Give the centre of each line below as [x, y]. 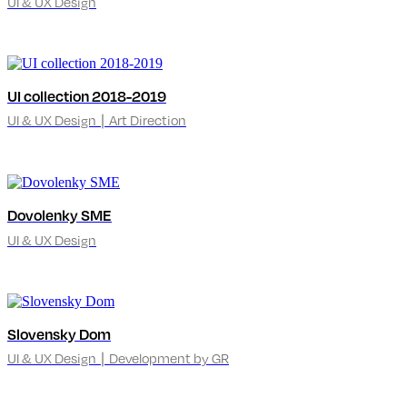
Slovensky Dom [59, 333]
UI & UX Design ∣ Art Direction [97, 120]
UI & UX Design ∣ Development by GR [118, 357]
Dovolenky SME [60, 215]
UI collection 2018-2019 [87, 96]
